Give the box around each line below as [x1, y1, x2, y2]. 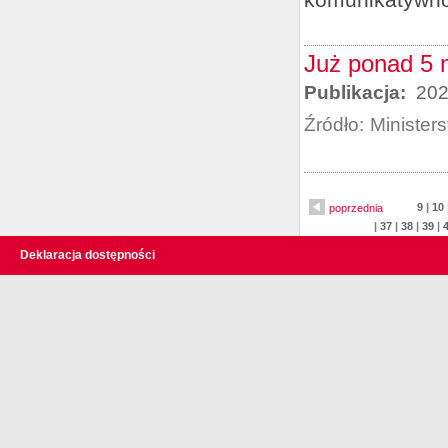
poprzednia [329, 202, 383, 214]
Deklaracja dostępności [20, 248, 155, 262]
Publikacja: [304, 82, 411, 103]
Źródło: [304, 114, 364, 135]
